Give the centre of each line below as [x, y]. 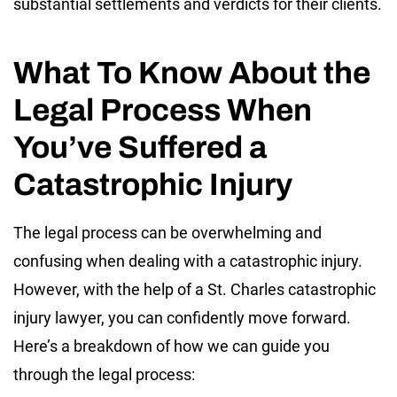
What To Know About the [192, 72]
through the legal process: [104, 374]
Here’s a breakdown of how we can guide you [171, 346]
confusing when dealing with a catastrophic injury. [188, 261]
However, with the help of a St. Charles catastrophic [195, 289]
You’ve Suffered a [140, 147]
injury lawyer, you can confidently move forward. [182, 317]
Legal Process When [163, 109]
